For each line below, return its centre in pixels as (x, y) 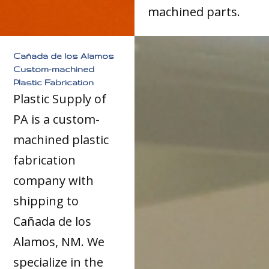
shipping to (46, 201)
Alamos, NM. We (59, 241)
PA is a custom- (57, 119)
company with (54, 180)
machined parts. (194, 12)
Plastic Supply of (60, 98)
